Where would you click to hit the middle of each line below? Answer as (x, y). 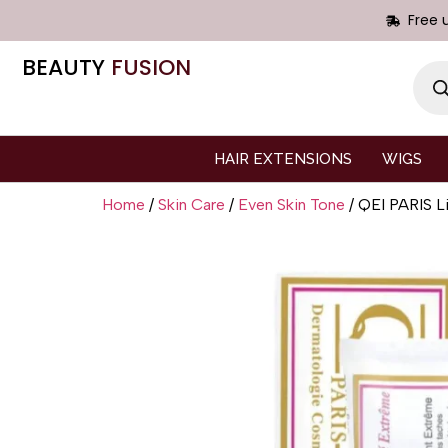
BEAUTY (66, 67)
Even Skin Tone (291, 204)
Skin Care (191, 204)
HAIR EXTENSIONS (283, 159)
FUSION (151, 67)
